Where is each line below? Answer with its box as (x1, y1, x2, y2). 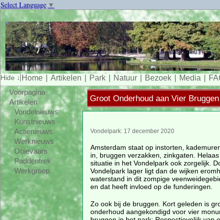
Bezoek (145, 74, 171, 82)
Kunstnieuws (14, 118, 55, 126)
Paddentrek (14, 157, 51, 165)
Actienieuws (14, 128, 53, 136)
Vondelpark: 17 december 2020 (90, 128, 174, 134)
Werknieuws (14, 137, 54, 145)
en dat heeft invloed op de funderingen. (90, 182, 213, 191)
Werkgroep (14, 167, 50, 175)
